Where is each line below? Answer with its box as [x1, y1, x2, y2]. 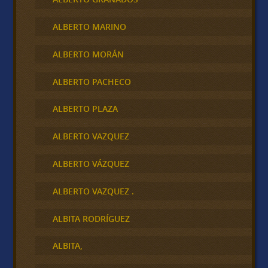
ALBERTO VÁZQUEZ [52, 158, 129, 169]
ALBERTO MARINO [52, 21, 126, 33]
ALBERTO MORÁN [52, 48, 124, 60]
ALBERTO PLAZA [52, 103, 118, 115]
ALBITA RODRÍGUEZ [52, 212, 130, 224]
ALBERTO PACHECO [52, 75, 131, 87]
